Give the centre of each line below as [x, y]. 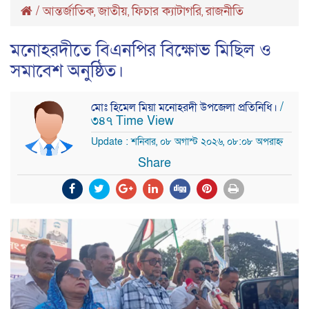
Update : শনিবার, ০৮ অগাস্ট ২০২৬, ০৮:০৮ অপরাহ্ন [187, 142]
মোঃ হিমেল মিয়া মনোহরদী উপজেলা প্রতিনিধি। [186, 108]
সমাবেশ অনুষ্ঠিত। [67, 71]
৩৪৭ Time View [132, 121]
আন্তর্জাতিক [68, 12]
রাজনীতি [225, 12]
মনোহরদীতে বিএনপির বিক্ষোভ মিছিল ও [141, 51]
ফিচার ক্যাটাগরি [167, 12]
